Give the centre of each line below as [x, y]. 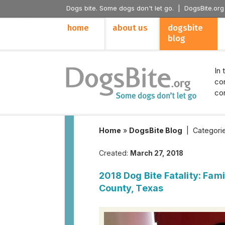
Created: [115, 153]
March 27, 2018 [157, 153]
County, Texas [131, 188]
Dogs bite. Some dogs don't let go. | [125, 8]
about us [130, 28]
